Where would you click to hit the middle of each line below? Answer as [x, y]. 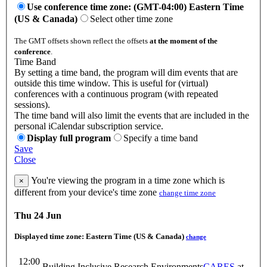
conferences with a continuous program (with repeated [116, 94]
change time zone [187, 193]
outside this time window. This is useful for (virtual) [111, 83]
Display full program [69, 138]
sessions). [32, 105]
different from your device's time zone [87, 193]
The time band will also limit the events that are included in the [132, 116]
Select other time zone [131, 19]
